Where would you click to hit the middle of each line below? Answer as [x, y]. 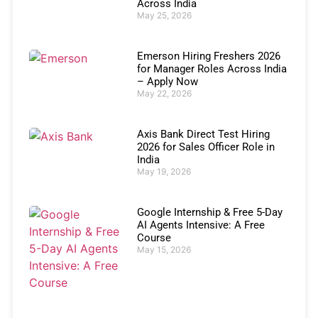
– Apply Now [167, 82]
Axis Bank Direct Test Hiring [203, 135]
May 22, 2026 [164, 94]
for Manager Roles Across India [212, 69]
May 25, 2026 [164, 16]
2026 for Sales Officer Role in [205, 147]
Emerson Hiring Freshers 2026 [208, 56]
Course [154, 237]
